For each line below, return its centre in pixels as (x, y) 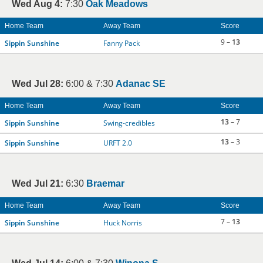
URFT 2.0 (118, 143)
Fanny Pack (122, 43)
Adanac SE (141, 84)
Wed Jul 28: (38, 84)
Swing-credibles (129, 123)
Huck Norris (123, 223)
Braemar (105, 183)
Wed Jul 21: (38, 183)
